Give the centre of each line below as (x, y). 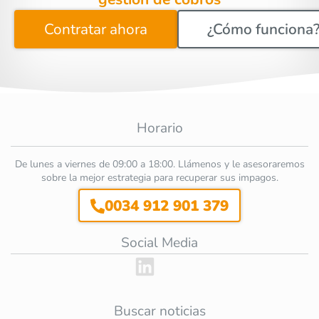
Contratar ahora (96, 30)
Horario (159, 128)
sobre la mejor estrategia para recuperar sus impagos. (159, 177)
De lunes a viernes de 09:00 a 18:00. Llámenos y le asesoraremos (159, 164)
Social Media (159, 242)
